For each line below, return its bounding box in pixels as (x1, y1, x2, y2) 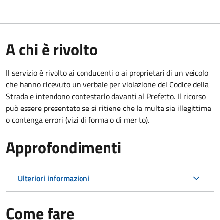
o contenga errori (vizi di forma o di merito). (6, 113, 149, 126)
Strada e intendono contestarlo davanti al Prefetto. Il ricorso (6, 90, 206, 102)
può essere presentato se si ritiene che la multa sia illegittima (6, 102, 211, 114)
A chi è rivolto (6, 37, 98, 61)
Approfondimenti (6, 135, 121, 159)
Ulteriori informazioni (18, 172, 89, 184)
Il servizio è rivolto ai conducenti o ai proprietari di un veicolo (6, 66, 208, 79)
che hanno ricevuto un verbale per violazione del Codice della (6, 78, 209, 90)
